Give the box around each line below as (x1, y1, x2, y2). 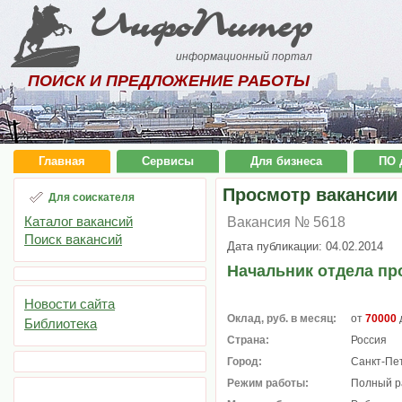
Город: (227, 355, 262, 368)
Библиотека (24, 316, 97, 331)
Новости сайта (24, 296, 115, 311)
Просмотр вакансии (223, 185, 398, 205)
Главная (39, 154, 85, 168)
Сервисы (142, 154, 194, 168)
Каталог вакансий (24, 214, 133, 229)
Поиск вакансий (24, 232, 122, 247)
